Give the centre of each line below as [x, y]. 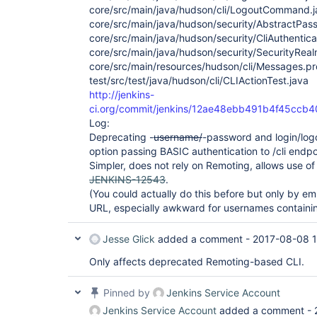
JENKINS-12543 [127, 179]
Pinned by [127, 293]
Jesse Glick [129, 239]
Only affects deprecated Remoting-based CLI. [197, 261]
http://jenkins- [122, 94]
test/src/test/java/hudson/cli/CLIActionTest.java [199, 80]
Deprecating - [121, 137]
